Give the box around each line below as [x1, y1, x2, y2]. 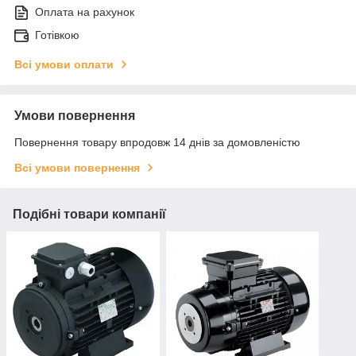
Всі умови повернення [14, 161, 140, 175]
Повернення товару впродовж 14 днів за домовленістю [14, 136, 300, 149]
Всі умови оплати [14, 58, 114, 72]
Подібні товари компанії [13, 207, 166, 222]
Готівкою [35, 29, 79, 42]
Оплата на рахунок [35, 6, 134, 19]
